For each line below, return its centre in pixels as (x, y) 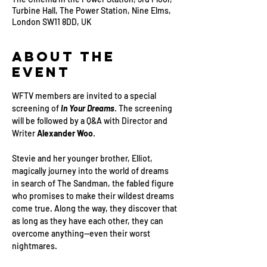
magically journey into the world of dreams (91, 171)
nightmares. (35, 246)
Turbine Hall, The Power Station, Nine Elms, (91, 10)
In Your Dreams (87, 108)
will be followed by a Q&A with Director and (91, 121)
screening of (35, 108)
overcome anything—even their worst (82, 233)
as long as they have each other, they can (89, 221)
